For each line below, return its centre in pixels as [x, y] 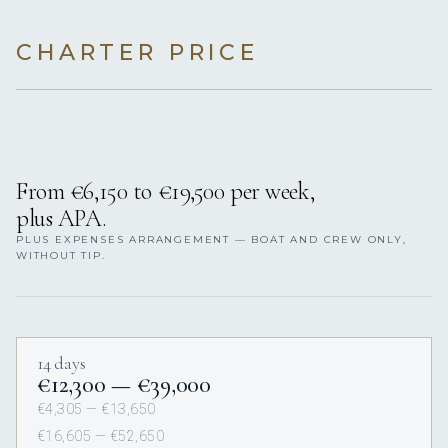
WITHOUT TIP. [61, 256]
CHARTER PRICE [137, 53]
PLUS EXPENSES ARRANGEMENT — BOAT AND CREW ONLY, [211, 240]
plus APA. [61, 219]
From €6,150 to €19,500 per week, [165, 192]
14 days [61, 363]
